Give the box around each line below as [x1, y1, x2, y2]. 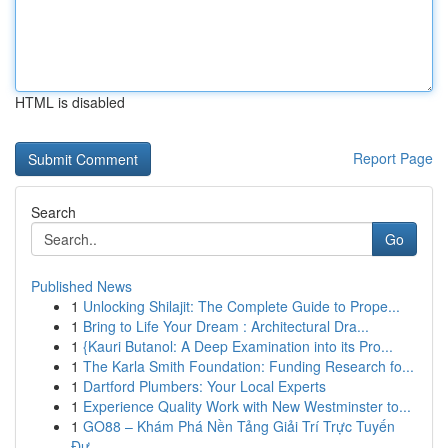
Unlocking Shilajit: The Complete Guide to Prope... [83, 296, 400, 316]
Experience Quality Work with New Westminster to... [83, 396, 411, 416]
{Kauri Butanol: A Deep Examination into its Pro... [83, 336, 393, 356]
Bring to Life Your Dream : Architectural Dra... [83, 316, 369, 336]
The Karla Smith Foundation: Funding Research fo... [83, 356, 414, 376]
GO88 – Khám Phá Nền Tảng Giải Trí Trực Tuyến [83, 416, 395, 436]
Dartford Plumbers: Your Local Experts [83, 376, 326, 396]
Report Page [353, 148, 433, 168]
